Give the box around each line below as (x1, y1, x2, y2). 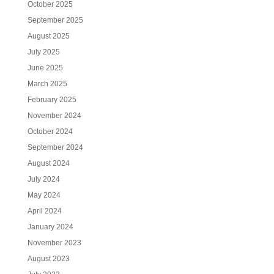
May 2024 (27, 191, 61, 199)
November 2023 (27, 239, 81, 247)
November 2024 (27, 111, 81, 120)
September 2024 (27, 143, 83, 152)
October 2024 (27, 127, 73, 136)
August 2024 (27, 159, 70, 168)
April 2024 (27, 207, 62, 215)
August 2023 (27, 254, 70, 263)
